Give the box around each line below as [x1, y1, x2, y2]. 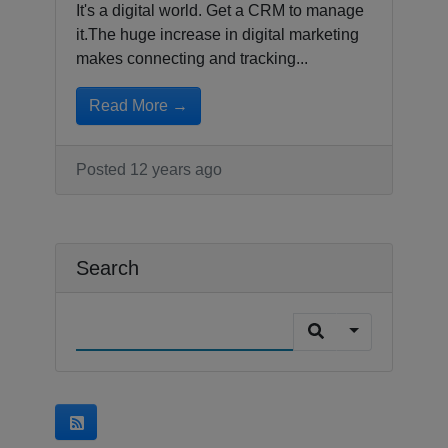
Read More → [89, 96, 188, 114]
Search [76, 256, 139, 279]
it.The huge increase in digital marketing [76, 25, 359, 43]
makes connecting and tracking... [76, 49, 308, 67]
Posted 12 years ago [76, 160, 222, 178]
